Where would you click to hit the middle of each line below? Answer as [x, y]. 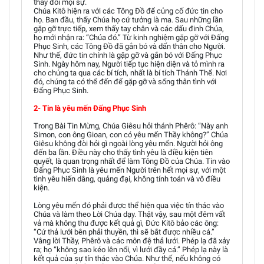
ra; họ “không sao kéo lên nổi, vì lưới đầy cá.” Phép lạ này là [131, 250]
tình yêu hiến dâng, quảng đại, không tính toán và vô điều [127, 179]
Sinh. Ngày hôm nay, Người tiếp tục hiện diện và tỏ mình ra [129, 64]
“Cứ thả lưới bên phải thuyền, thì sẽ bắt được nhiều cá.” [124, 232]
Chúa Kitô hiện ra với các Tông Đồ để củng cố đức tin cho [128, 11]
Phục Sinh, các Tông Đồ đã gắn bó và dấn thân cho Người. [129, 46]
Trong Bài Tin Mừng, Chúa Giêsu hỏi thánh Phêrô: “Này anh [131, 126]
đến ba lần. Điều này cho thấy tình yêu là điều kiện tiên [123, 152]
